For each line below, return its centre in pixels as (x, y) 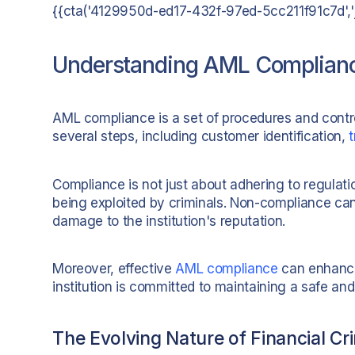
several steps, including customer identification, (201, 136)
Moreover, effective (114, 269)
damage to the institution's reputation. (169, 221)
